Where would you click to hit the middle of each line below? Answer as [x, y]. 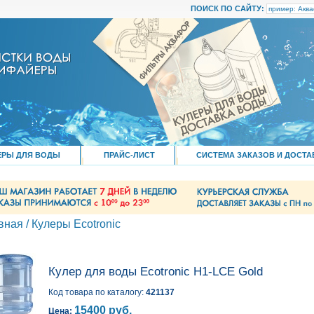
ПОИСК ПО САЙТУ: [228, 8]
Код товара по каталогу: [97, 292]
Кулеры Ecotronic [76, 224]
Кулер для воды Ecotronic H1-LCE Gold [156, 272]
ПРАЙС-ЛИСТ [129, 155]
